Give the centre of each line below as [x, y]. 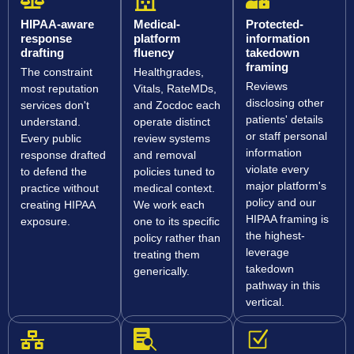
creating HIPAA [58, 205]
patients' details [285, 120]
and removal [164, 155]
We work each [169, 205]
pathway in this [283, 286]
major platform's [286, 186]
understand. [51, 122]
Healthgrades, [168, 72]
